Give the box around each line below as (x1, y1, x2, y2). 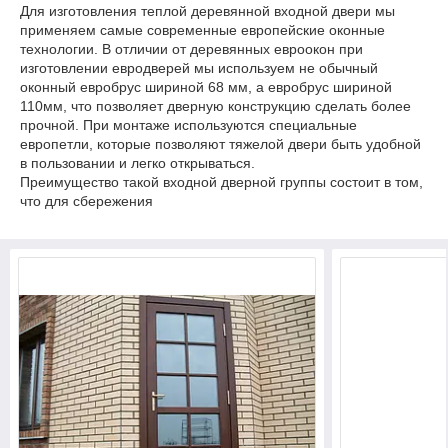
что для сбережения (20, 193, 153, 209)
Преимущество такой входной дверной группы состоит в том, (20, 174, 423, 190)
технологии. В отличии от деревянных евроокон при (20, 41, 363, 57)
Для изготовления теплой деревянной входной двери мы (20, 3, 395, 19)
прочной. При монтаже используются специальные (20, 117, 357, 133)
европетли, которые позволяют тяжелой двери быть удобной (20, 136, 421, 152)
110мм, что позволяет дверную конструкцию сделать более (20, 98, 411, 114)
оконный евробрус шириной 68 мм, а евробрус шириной (20, 79, 392, 95)
